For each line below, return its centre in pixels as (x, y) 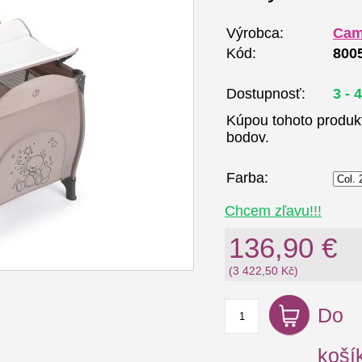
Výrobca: (255, 33)
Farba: (247, 178)
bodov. (248, 137)
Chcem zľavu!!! (273, 211)
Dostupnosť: (266, 94)
